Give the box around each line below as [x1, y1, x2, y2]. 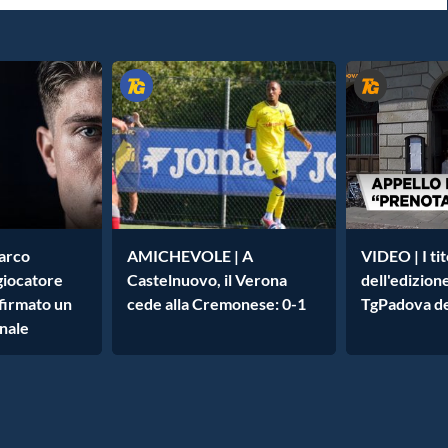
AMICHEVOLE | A [127, 246, 253, 266]
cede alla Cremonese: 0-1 [127, 294, 306, 314]
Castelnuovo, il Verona [127, 270, 287, 290]
